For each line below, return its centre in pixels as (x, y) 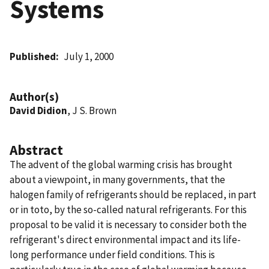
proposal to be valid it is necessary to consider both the (128, 224)
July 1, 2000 (89, 56)
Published (33, 56)
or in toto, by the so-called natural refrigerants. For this (128, 209)
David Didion (38, 110)
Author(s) (34, 96)
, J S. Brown (92, 110)
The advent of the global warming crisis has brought (121, 164)
